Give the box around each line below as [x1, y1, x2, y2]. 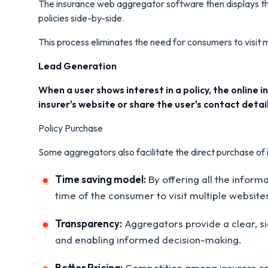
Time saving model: [55, 172, 146, 185]
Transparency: [55, 217, 122, 230]
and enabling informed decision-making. [55, 233, 242, 246]
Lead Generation [38, 59, 117, 72]
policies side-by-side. [38, 11, 124, 24]
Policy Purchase [38, 121, 103, 134]
